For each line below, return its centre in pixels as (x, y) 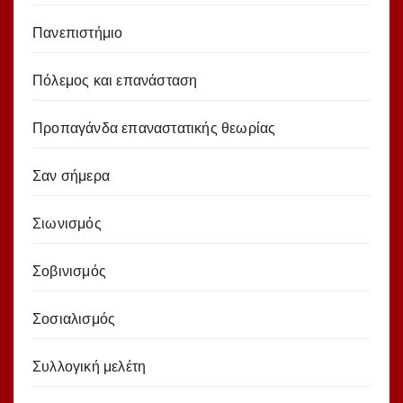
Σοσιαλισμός (74, 318)
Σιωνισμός (67, 223)
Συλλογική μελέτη (90, 366)
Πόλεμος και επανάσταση (115, 80)
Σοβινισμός (69, 271)
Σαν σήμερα (71, 175)
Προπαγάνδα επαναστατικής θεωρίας (154, 128)
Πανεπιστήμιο (78, 32)
